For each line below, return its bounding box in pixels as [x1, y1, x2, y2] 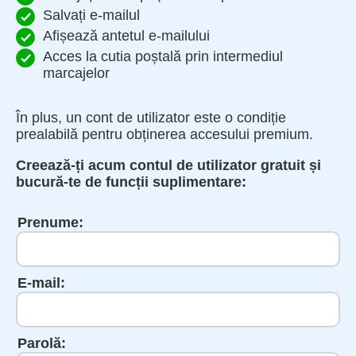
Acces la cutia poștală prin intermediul [43, 48, 283, 64]
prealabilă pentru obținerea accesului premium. [16, 126, 313, 142]
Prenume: [17, 214, 83, 230]
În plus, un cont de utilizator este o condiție [16, 109, 286, 126]
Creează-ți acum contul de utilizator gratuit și [16, 157, 321, 173]
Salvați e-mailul [43, 6, 140, 23]
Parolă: [17, 335, 66, 351]
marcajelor [43, 64, 110, 81]
